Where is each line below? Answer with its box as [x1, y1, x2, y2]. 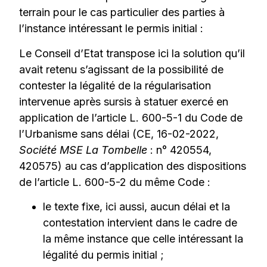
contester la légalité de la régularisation [19, 79, 212, 92]
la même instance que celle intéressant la [43, 232, 244, 246]
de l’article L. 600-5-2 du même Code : [19, 175, 211, 188]
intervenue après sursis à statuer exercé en [19, 95, 229, 108]
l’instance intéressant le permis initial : [19, 22, 204, 35]
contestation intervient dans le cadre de [43, 216, 238, 229]
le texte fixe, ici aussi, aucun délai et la [43, 200, 231, 213]
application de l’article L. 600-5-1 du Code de [19, 111, 243, 124]
